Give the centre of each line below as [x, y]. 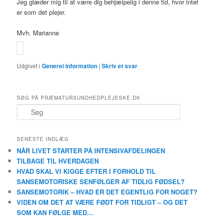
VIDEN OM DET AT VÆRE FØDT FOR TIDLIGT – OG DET [102, 202]
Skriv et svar [120, 66]
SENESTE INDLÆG [43, 139]
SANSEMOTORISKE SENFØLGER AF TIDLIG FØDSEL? [101, 182]
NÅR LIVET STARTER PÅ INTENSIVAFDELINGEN [91, 151]
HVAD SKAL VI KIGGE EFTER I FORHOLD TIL [86, 171]
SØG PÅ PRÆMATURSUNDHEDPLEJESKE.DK [79, 97]
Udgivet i [29, 66]
